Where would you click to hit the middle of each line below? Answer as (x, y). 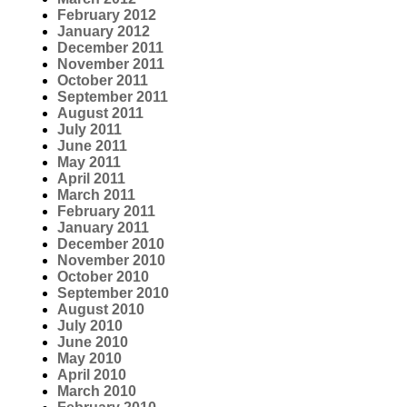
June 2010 (93, 342)
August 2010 (101, 310)
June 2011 (92, 146)
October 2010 (103, 277)
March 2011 (96, 195)
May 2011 (89, 163)
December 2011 (110, 48)
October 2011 (103, 81)
